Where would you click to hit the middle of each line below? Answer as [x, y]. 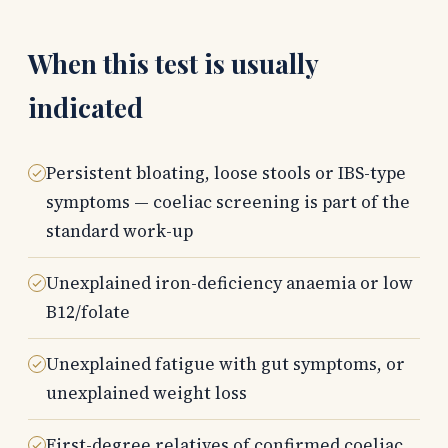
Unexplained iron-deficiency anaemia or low [229, 283]
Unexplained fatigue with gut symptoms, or [225, 364]
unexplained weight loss [146, 393]
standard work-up [119, 231]
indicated [85, 108]
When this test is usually [173, 64]
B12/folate [88, 312]
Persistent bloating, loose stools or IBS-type [226, 173]
